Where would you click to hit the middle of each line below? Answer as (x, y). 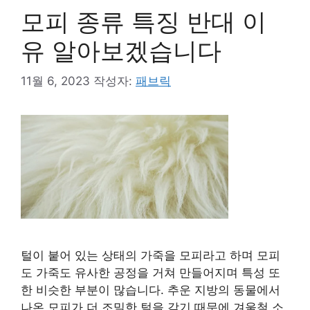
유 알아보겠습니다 (121, 50)
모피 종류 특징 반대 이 (144, 21)
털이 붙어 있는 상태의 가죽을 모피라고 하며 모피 (151, 255)
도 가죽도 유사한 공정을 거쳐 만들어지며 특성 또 (151, 273)
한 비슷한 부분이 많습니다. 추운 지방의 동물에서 (151, 290)
